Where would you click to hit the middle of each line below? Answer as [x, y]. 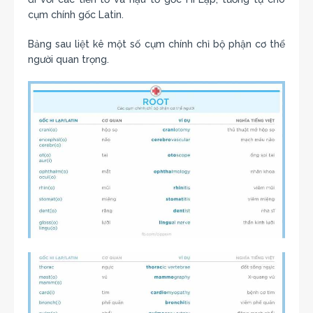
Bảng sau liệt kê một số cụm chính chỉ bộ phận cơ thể [156, 44]
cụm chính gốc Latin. [76, 14]
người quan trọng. [68, 59]
